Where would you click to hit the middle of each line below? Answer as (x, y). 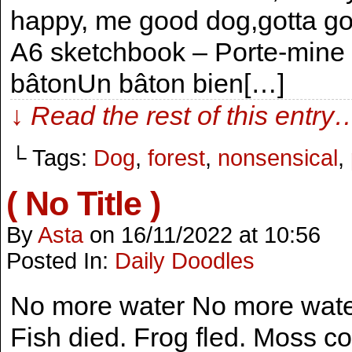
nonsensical (278, 158)
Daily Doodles (185, 261)
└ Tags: (52, 158)
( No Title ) (83, 203)
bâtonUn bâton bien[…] (147, 83)
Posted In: (60, 261)
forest (176, 158)
